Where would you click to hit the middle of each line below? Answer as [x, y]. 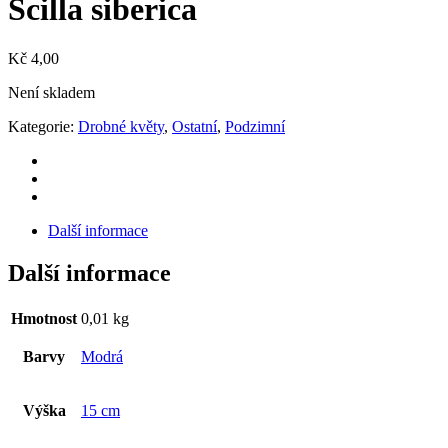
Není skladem [51, 92]
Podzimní [255, 126]
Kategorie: [43, 126]
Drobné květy [121, 126]
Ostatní [194, 126]
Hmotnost [44, 318]
